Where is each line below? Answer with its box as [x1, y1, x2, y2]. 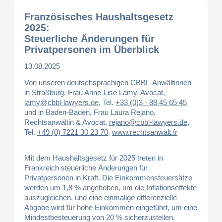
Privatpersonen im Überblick [24, 44, 160, 55]
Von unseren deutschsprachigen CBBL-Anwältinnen [24, 78, 192, 87]
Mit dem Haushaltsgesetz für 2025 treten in [24, 154, 164, 163]
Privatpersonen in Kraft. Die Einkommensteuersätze [24, 173, 193, 182]
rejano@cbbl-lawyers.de [109, 117, 188, 126]
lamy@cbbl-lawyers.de [24, 98, 99, 107]
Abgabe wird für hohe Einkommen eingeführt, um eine [24, 203, 198, 212]
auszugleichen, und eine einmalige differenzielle [24, 193, 177, 202]
